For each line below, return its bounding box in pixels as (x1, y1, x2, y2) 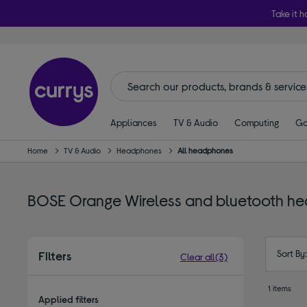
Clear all (180, 250, 216, 262)
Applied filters (38, 293, 99, 305)
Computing (234, 116, 279, 129)
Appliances (110, 116, 157, 129)
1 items (268, 282, 292, 293)
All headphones (177, 145, 234, 155)
